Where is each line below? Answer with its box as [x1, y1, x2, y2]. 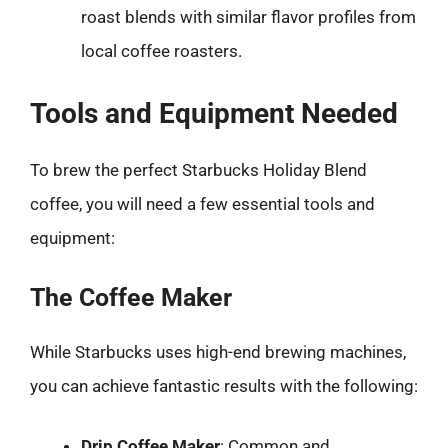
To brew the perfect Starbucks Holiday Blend [30, 159, 367, 180]
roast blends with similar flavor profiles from [81, 7, 416, 27]
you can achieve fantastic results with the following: [30, 376, 418, 396]
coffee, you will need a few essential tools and [30, 193, 375, 214]
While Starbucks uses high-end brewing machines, [30, 342, 406, 362]
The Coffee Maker [30, 283, 232, 312]
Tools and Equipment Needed [30, 96, 398, 130]
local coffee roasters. [81, 41, 242, 61]
